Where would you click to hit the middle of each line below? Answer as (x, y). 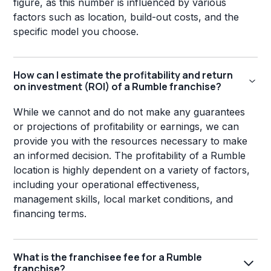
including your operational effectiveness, (107, 185)
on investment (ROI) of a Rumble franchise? (118, 87)
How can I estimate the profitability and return (123, 75)
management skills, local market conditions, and (123, 199)
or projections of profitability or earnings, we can (126, 127)
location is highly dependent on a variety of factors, (132, 170)
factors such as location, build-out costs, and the (126, 17)
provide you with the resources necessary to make (131, 141)
